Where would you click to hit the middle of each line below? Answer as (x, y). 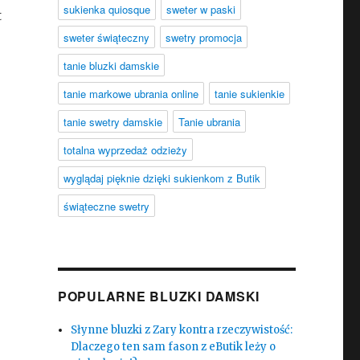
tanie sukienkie (249, 94)
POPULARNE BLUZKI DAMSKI (159, 296)
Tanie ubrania (209, 122)
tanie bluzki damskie (111, 65)
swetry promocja (203, 37)
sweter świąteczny (106, 37)
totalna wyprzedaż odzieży (125, 150)
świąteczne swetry (106, 206)
